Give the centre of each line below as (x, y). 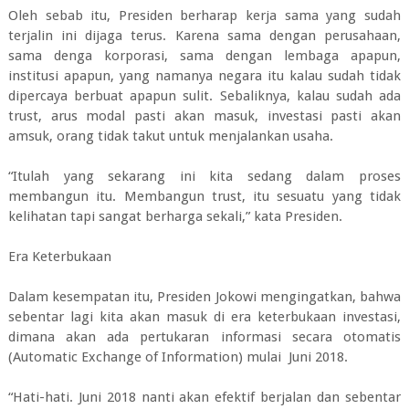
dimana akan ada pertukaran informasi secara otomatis (204, 337)
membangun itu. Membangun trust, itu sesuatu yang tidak (204, 196)
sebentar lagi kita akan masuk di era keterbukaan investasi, (204, 317)
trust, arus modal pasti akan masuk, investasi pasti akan (204, 116)
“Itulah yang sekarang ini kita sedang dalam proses (204, 176)
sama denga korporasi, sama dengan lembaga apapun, (204, 56)
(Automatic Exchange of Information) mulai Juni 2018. (178, 357)
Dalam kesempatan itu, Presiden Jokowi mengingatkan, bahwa (204, 297)
